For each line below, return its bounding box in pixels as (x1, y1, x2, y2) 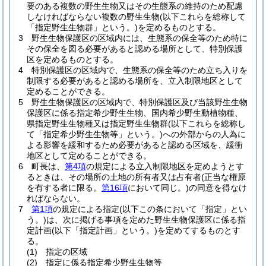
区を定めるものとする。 (27, 55, 118, 64)
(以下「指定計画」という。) (52, 226, 157, 235)
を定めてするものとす (157, 226, 240, 235)
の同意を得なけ (189, 183, 247, 192)
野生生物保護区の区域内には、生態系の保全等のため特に (31, 33, 248, 43)
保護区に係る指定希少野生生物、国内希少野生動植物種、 (27, 108, 243, 118)
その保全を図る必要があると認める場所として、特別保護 (27, 44, 243, 53)
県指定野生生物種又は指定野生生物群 (27, 119, 168, 128)
